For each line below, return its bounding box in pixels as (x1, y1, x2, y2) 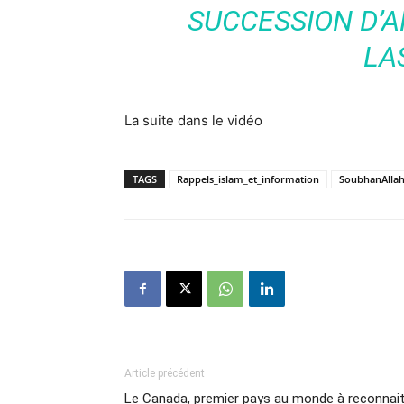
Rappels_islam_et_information (177, 172, 319, 186)
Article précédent (124, 367, 205, 380)
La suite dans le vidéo (124, 112, 262, 129)
